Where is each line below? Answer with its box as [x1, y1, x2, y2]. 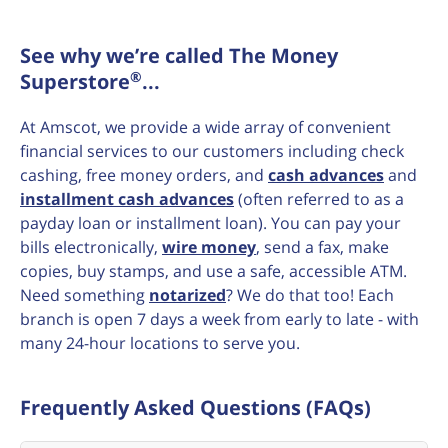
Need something [20, 284, 149, 307]
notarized [149, 284, 226, 307]
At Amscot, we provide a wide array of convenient [20, 116, 391, 139]
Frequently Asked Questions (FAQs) [20, 394, 371, 422]
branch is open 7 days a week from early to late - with [20, 308, 419, 331]
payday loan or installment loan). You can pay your [20, 212, 401, 235]
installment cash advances [20, 188, 234, 211]
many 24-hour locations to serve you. [20, 332, 300, 355]
